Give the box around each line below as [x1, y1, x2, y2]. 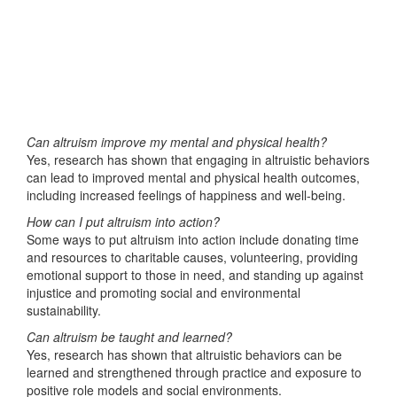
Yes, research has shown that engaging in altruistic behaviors [27, 151, 370, 168]
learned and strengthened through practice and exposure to [27, 363, 362, 381]
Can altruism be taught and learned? [27, 328, 232, 346]
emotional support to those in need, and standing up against [27, 266, 363, 284]
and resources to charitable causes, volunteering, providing [27, 248, 358, 266]
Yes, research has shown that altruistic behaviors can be [27, 346, 342, 363]
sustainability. [27, 301, 101, 319]
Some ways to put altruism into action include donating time [27, 230, 359, 248]
